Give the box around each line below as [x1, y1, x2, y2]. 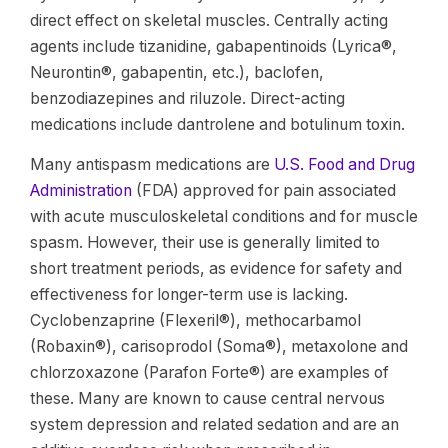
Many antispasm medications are [30, 155, 274, 174]
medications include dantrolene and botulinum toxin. [30, 115, 405, 134]
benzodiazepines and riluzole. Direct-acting [30, 89, 345, 108]
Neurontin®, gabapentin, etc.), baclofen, [30, 63, 324, 82]
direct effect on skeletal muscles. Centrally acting [30, 11, 388, 30]
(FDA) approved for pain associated [132, 181, 396, 200]
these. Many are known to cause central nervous [30, 389, 385, 408]
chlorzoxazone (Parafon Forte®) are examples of [30, 363, 389, 382]
